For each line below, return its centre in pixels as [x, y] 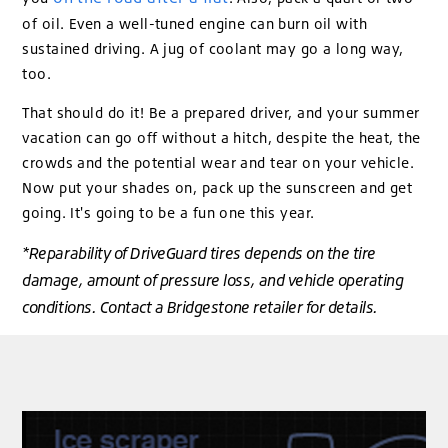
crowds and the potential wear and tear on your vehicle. [218, 163]
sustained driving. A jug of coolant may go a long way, [213, 48]
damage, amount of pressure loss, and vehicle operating [213, 279]
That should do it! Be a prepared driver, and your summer [221, 113]
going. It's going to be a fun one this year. [168, 213]
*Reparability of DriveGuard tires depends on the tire [199, 252]
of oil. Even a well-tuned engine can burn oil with [195, 23]
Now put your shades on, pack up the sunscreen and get [217, 188]
